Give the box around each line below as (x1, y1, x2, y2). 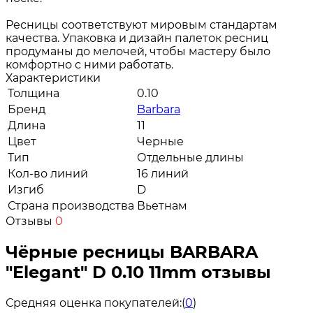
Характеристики (6, 71, 101, 85)
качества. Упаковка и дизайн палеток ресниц (6, 31, 268, 45)
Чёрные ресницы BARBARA (6, 241, 258, 262)
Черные (137, 134, 184, 148)
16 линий (137, 166, 189, 180)
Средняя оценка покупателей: (6, 296, 182, 310)
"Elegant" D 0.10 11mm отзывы (6, 261, 271, 282)
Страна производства (8, 198, 134, 212)
